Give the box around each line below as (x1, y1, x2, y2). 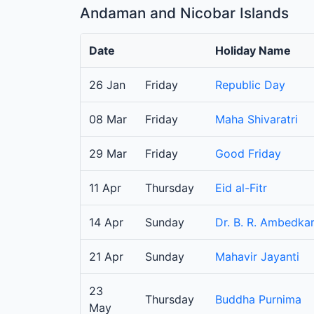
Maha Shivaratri (215, 112, 298, 127)
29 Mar (89, 146, 127, 161)
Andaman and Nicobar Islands (80, 4, 289, 22)
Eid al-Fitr (215, 181, 267, 196)
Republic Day (215, 78, 285, 93)
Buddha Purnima (215, 292, 301, 307)
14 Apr (89, 215, 123, 230)
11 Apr (89, 181, 121, 196)
